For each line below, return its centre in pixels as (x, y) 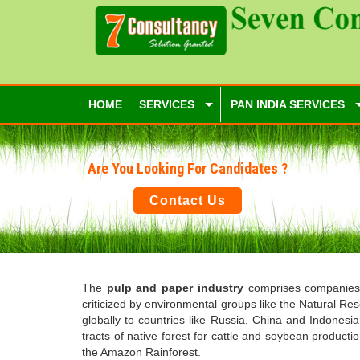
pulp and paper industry (175, 287)
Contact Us (187, 200)
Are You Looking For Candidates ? (187, 168)
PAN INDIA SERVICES (288, 104)
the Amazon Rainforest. (141, 352)
